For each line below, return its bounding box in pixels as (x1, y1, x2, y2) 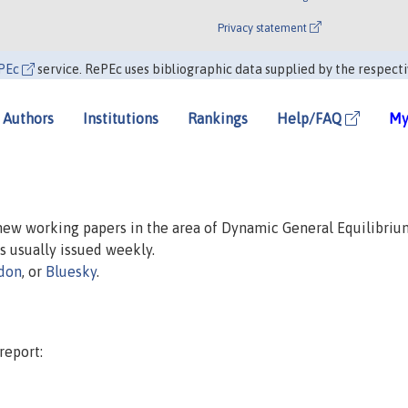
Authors (3, 110, 54, 127)
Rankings (188, 110, 248, 127)
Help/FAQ (277, 110, 345, 127)
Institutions (83, 110, 158, 127)
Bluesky (46, 262, 97, 280)
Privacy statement (218, 20, 310, 35)
